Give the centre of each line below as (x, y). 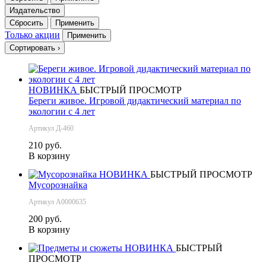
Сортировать (34, 47)
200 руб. (45, 218)
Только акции (32, 34)
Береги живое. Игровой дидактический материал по (135, 100)
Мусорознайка (58, 185)
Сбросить (26, 23)
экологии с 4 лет (62, 111)
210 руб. (45, 145)
